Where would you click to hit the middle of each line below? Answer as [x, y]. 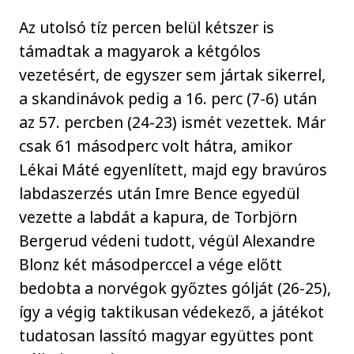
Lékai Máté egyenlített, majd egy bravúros [173, 169]
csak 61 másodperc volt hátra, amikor [156, 145]
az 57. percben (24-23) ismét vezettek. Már [173, 122]
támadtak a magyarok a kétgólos [140, 51]
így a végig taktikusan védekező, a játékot [172, 311]
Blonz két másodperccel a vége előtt [151, 264]
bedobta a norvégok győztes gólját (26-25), [175, 288]
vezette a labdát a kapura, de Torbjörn [158, 217]
